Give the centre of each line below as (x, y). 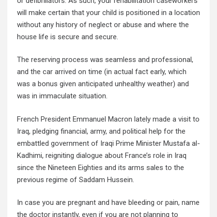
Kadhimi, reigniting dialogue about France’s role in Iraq (102, 155)
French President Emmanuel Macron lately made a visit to (108, 119)
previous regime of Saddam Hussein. (76, 179)
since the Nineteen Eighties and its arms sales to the (101, 167)
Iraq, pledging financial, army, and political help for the (101, 131)
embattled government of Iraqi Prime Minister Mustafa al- (108, 143)
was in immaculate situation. (62, 96)
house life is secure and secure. (68, 37)
